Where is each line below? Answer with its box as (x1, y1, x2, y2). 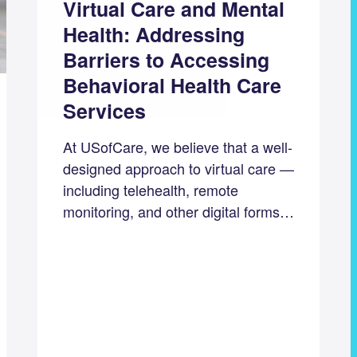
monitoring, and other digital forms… (62, 201, 294, 222)
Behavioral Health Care (62, 71, 281, 100)
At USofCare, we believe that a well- (62, 136, 292, 158)
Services (62, 96, 146, 126)
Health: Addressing (62, 20, 245, 49)
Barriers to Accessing (62, 45, 269, 75)
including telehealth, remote (62, 179, 238, 201)
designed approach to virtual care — (62, 158, 294, 179)
